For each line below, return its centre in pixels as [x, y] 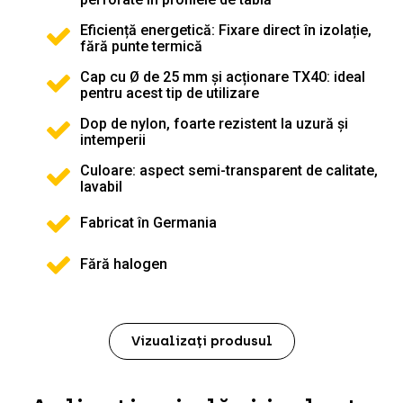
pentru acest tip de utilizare [170, 93]
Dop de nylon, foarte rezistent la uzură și [214, 123]
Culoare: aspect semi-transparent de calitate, [229, 170]
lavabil [101, 186]
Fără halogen [124, 264]
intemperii [113, 139]
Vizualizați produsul [201, 340]
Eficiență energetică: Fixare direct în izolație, [226, 30]
